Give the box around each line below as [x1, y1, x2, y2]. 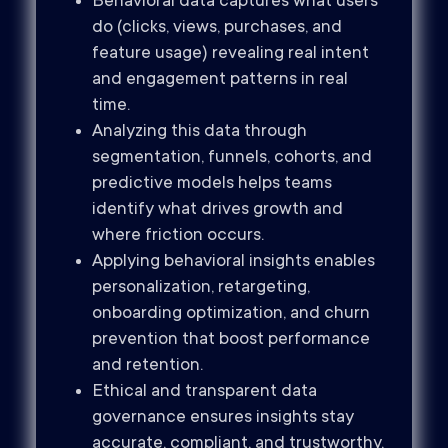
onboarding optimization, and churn [92, 304, 370, 325]
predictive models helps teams [92, 174, 332, 195]
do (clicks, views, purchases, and [92, 18, 342, 39]
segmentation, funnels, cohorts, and [92, 148, 372, 169]
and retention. [92, 356, 203, 377]
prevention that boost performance [92, 330, 370, 351]
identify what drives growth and [92, 200, 343, 221]
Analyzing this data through [92, 122, 307, 143]
